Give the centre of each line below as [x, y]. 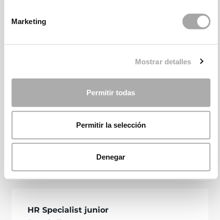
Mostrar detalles [163, 61]
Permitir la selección [111, 125]
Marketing [29, 21]
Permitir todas [111, 92]
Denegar [111, 157]
